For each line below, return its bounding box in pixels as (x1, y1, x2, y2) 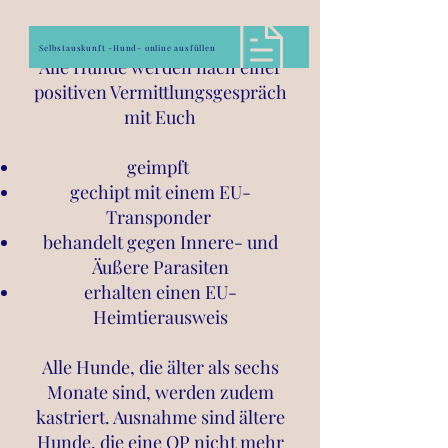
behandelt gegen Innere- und (42, 230, 278, 254)
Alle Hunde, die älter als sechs (41, 355, 279, 379)
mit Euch (124, 105, 196, 129)
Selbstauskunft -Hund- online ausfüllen (39, 41, 216, 53)
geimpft (127, 155, 193, 179)
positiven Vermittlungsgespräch (33, 80, 287, 104)
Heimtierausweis (92, 305, 228, 329)
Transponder (105, 205, 215, 229)
